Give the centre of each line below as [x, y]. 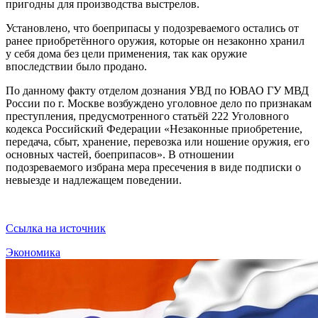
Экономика [33, 252]
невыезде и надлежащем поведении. [94, 180]
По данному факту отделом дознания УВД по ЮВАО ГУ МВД [157, 90]
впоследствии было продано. [76, 66]
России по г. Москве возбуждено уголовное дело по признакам [159, 103]
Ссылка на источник [56, 228]
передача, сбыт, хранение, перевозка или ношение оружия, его [158, 141]
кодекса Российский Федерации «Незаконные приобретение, [154, 128]
